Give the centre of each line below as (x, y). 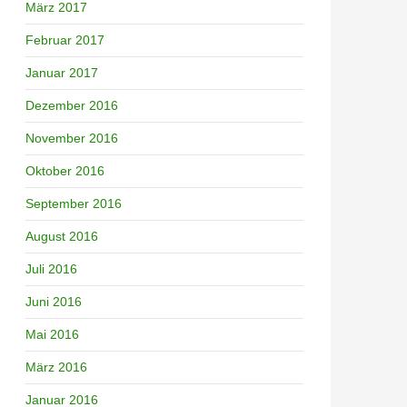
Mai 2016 (52, 334)
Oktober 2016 (65, 170)
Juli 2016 (51, 268)
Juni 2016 (54, 301)
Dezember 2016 (72, 105)
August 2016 (62, 236)
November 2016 (72, 138)
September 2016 (74, 203)
